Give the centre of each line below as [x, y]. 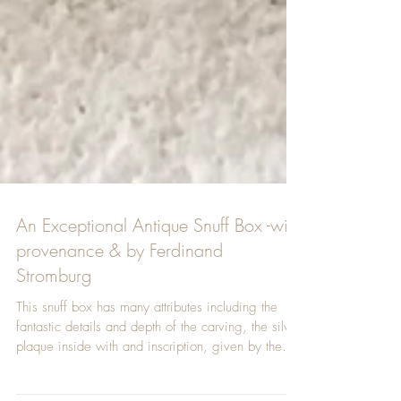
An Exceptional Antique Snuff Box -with [158, 257]
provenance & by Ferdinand [119, 282]
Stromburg [54, 307]
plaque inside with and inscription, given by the [56, 379]
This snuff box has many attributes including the [147, 339]
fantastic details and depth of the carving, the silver [158, 359]
